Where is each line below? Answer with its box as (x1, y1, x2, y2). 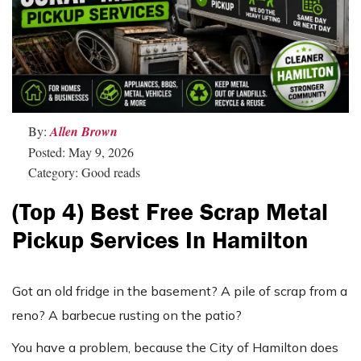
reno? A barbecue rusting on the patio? (12, 307, 242, 324)
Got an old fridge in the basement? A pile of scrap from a (12, 283, 347, 300)
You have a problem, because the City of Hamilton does (12, 339, 338, 356)
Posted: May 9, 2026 (28, 143, 134, 161)
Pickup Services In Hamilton (12, 225, 308, 256)
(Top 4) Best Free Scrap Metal (12, 197, 328, 228)
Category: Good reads (28, 164, 140, 181)
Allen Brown (50, 122, 118, 141)
